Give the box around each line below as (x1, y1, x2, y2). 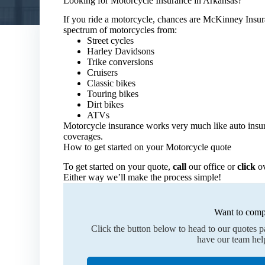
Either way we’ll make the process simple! (63, 172, 222, 183)
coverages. (63, 131, 104, 142)
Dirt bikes (87, 99, 124, 110)
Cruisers (87, 67, 118, 78)
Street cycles (87, 35, 134, 46)
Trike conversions (87, 57, 154, 67)
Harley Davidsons (87, 46, 155, 57)
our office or (186, 161, 238, 172)
